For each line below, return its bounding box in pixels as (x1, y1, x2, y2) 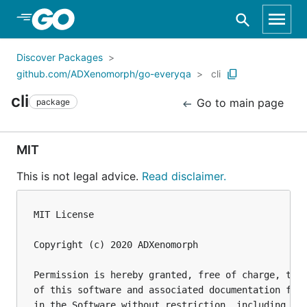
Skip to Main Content (27, 12, 138, 25)
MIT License (34, 209, 94, 220)
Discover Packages (16, 51, 103, 63)
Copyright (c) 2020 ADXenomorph (34, 239, 198, 250)
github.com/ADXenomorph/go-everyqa (16, 68, 191, 79)
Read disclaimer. (142, 169, 226, 183)
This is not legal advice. (16, 169, 142, 183)
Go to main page (193, 96, 284, 110)
